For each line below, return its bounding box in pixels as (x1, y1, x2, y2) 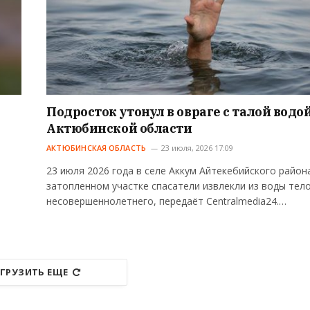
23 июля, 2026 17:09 (161, 143, 234, 154)
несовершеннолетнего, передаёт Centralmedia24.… (46, 194, 286, 208)
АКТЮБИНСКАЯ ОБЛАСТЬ (46, 143, 147, 154)
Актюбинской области (46, 120, 192, 137)
